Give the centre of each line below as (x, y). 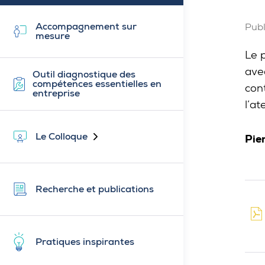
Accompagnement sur (86, 26)
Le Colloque (62, 136)
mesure (53, 35)
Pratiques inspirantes (85, 241)
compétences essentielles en (97, 83)
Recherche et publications (95, 189)
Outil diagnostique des (84, 74)
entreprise (56, 93)
